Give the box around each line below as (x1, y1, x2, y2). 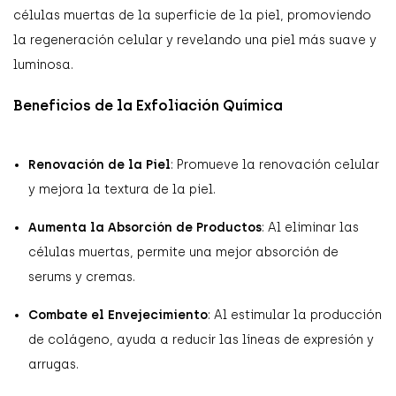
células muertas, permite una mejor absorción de (28, 244, 339, 260)
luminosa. (13, 57, 73, 72)
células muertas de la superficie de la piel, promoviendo (13, 7, 371, 23)
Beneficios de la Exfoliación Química (13, 96, 283, 114)
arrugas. (28, 356, 79, 372)
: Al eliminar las (262, 219, 359, 235)
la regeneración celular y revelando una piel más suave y (13, 32, 377, 48)
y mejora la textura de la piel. (28, 181, 216, 197)
